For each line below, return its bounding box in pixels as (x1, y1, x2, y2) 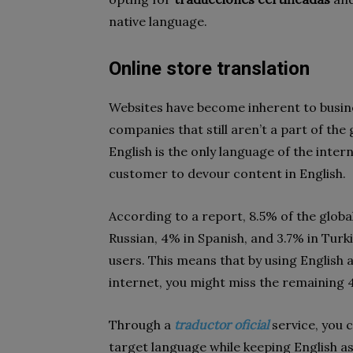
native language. (109, 13, 210, 29)
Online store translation (109, 58, 314, 80)
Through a (109, 317, 174, 333)
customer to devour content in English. (109, 165, 349, 181)
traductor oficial (174, 317, 269, 333)
